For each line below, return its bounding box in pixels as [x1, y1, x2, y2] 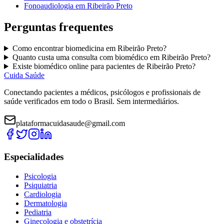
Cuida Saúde [4, 71, 44, 80]
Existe [12, 62, 34, 71]
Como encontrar [12, 44, 65, 53]
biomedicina [65, 44, 104, 53]
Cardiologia [24, 189, 61, 198]
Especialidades [4, 151, 63, 162]
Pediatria [24, 207, 51, 216]
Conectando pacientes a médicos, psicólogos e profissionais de [4, 88, 200, 97]
